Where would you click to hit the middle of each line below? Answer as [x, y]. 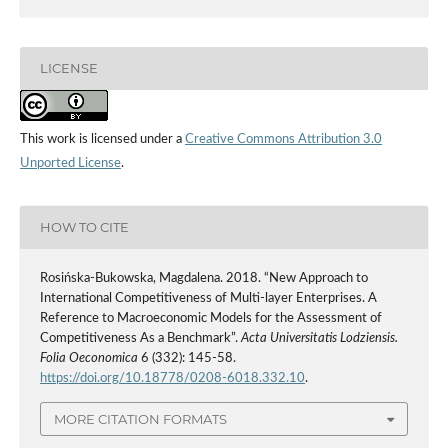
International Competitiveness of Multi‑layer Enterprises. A [208, 298]
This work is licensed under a [102, 139]
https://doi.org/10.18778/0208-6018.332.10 [172, 378]
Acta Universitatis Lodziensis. [319, 338]
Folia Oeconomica [88, 358]
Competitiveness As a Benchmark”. [140, 338]
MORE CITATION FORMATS [140, 419]
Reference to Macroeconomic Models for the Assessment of [210, 318]
